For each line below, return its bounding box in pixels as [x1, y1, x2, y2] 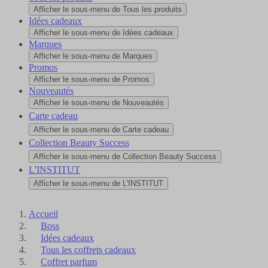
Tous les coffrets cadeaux [41, 245, 136, 255]
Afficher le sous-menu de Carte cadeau [33, 125, 169, 135]
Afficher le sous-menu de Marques [33, 51, 153, 61]
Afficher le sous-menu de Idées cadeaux [33, 28, 173, 38]
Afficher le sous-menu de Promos [33, 75, 150, 84]
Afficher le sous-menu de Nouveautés [33, 98, 164, 108]
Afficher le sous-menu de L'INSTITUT [33, 179, 163, 188]
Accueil [29, 209, 58, 220]
